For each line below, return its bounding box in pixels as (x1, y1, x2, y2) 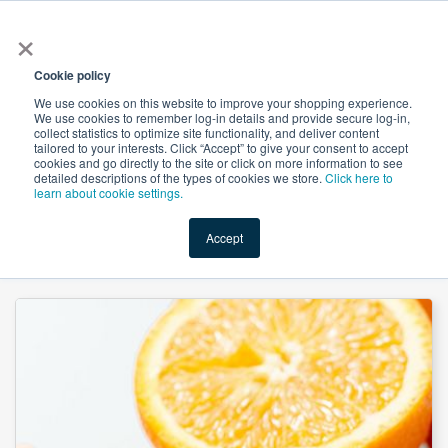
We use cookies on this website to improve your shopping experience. (34, 94, 412, 111)
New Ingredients (159, 159, 281, 179)
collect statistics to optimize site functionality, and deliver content (34, 124, 379, 141)
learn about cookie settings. (34, 184, 183, 201)
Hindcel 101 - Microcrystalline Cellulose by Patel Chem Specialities (31, 249, 396, 265)
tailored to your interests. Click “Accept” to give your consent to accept (34, 139, 408, 156)
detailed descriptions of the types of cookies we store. (34, 169, 325, 186)
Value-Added (53, 159, 149, 179)
